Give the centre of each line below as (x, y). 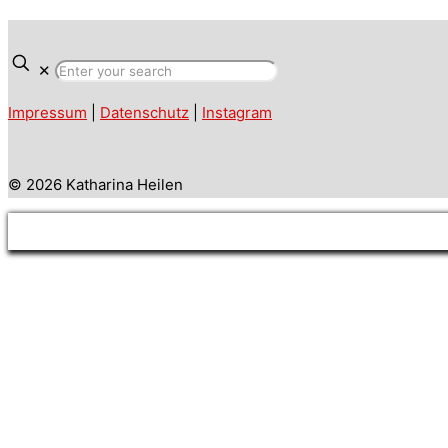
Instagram (237, 112)
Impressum (47, 112)
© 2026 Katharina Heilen (95, 184)
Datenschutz (144, 112)
